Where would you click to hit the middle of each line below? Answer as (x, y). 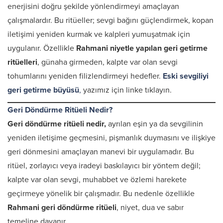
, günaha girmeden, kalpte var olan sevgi (108, 62)
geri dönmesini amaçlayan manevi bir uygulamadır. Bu (101, 152)
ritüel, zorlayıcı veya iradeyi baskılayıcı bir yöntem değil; (104, 166)
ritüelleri (22, 62)
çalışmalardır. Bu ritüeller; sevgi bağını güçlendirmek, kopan (111, 20)
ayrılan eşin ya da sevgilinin (155, 124)
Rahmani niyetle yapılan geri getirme (142, 48)
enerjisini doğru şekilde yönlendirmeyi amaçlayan (93, 6)
